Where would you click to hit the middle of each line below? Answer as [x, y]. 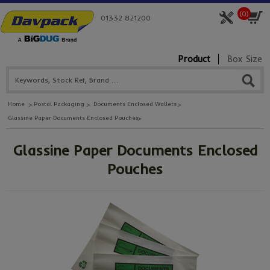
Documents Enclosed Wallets [135, 104]
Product [194, 59]
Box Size [245, 59]
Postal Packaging [59, 104]
